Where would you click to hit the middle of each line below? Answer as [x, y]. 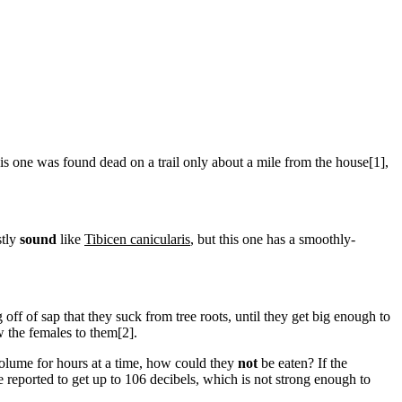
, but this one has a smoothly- [273, 239]
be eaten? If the [302, 363]
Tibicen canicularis [137, 239]
